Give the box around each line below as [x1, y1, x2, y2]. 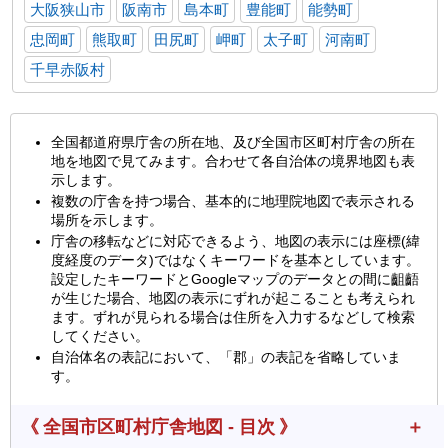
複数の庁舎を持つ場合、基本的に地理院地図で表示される [51, 193, 415, 210]
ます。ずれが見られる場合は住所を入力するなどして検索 [51, 309, 415, 326]
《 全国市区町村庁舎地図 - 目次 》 [21, 417, 297, 438]
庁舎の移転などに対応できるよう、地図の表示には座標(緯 [51, 233, 420, 250]
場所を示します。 [51, 212, 163, 229]
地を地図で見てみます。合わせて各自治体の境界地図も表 [51, 153, 415, 170]
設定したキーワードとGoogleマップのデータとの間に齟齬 [51, 271, 419, 288]
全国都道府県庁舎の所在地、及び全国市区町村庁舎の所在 [51, 134, 415, 151]
